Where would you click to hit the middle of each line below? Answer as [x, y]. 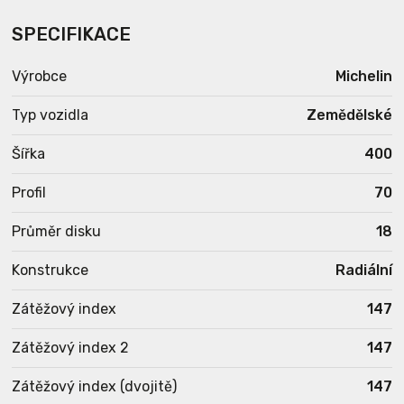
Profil [29, 193]
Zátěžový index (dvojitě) [95, 386]
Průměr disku [57, 231]
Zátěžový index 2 [71, 348]
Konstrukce [50, 270]
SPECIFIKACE [72, 34]
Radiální [363, 270]
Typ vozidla [50, 115]
